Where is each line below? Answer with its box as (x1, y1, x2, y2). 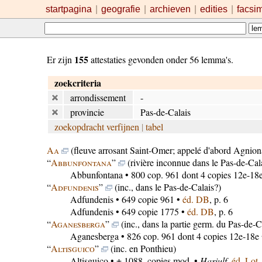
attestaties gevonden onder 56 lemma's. (88, 53, 233, 65)
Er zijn (46, 53, 74, 65)
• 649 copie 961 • (113, 193, 182, 205)
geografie (101, 4, 140, 14)
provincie (70, 106, 104, 118)
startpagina (45, 4, 92, 14)
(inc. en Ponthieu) (108, 242, 176, 254)
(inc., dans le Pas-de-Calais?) (112, 181, 221, 193)
